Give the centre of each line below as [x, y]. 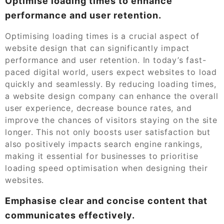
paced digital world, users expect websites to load [111, 72]
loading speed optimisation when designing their [106, 168]
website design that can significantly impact [97, 48]
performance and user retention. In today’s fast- [106, 60]
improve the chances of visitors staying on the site [111, 120]
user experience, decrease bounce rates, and [98, 108]
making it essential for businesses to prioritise [102, 156]
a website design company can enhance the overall [112, 96]
